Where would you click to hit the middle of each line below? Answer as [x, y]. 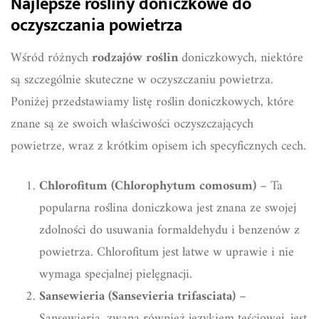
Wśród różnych [51, 58]
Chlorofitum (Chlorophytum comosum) [148, 186]
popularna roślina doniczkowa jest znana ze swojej [168, 208]
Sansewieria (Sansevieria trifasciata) [137, 296]
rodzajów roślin [135, 58]
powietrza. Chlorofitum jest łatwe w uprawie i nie [167, 252]
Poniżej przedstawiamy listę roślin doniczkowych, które [152, 102]
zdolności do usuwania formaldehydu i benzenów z [169, 230]
